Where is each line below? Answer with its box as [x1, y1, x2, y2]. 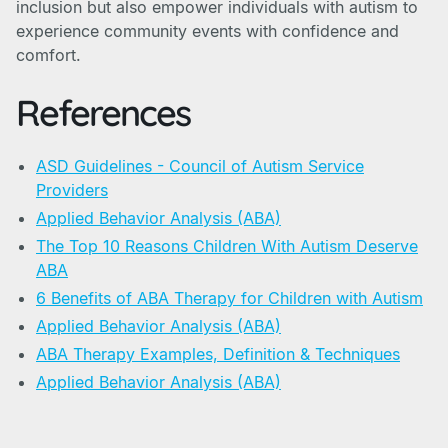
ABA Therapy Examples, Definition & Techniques [36, 344, 400, 364]
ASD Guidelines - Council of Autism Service [36, 156, 364, 176]
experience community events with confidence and [16, 21, 399, 41]
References [16, 90, 190, 135]
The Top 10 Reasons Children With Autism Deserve [36, 236, 418, 256]
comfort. [16, 45, 81, 65]
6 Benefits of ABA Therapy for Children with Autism [36, 288, 423, 308]
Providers [36, 180, 108, 200]
